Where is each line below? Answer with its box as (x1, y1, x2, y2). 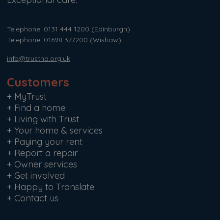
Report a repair (14, 147, 78, 159)
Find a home (14, 102, 65, 114)
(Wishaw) (89, 35, 121, 45)
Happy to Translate (14, 181, 94, 193)
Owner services (14, 159, 77, 170)
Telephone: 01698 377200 (6, 35, 90, 45)
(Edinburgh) (91, 25, 130, 34)
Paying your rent (14, 136, 82, 148)
